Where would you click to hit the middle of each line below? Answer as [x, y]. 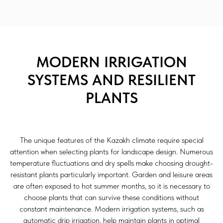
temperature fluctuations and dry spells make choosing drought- [111, 163]
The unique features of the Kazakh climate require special [111, 140]
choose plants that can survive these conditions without [111, 197]
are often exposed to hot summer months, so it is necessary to [111, 186]
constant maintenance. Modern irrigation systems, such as [111, 209]
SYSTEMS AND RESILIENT [111, 80]
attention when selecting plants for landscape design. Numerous [111, 152]
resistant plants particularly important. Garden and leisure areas [111, 174]
